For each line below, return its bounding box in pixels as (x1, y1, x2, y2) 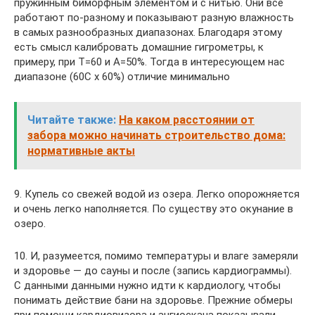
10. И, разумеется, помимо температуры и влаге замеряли (14, 250, 298, 262)
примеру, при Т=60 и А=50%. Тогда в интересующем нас (14, 56, 285, 68)
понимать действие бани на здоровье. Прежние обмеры (14, 294, 292, 307)
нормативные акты (27, 144, 135, 157)
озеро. (14, 217, 46, 230)
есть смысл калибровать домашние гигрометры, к (14, 41, 264, 53)
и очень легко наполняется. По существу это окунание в (14, 202, 293, 215)
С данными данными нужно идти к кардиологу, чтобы (14, 279, 281, 292)
